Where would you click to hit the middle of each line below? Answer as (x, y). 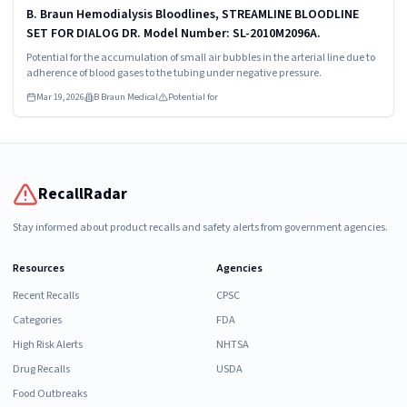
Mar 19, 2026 (60, 96)
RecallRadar (83, 194)
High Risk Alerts (48, 344)
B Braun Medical (126, 96)
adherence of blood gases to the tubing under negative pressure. (174, 73)
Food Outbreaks (50, 393)
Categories (37, 319)
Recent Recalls (46, 295)
